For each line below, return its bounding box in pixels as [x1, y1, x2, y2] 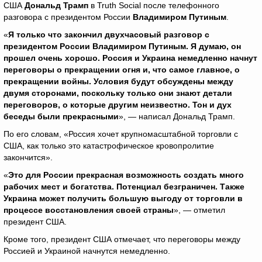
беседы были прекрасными [4, 112, 119, 121]
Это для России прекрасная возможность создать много [8, 170, 244, 180]
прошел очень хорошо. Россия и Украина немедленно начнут [4, 53, 257, 63]
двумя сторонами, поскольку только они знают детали [4, 88, 232, 98]
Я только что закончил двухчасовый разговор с [8, 30, 209, 39]
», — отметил [174, 205, 225, 215]
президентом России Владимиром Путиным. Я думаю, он [4, 42, 241, 51]
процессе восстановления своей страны [4, 205, 174, 215]
